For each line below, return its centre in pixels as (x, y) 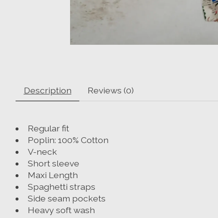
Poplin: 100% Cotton (68, 140)
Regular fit (48, 128)
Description (47, 90)
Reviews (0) (110, 90)
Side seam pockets (66, 198)
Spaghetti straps (61, 186)
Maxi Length (53, 175)
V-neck (42, 151)
